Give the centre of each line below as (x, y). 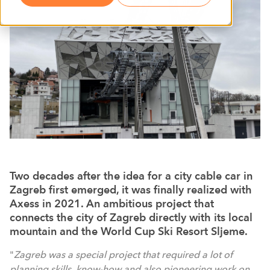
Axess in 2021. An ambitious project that (112, 204)
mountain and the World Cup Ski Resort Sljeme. (129, 231)
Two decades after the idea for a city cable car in (131, 176)
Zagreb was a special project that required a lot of (123, 255)
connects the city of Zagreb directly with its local (131, 218)
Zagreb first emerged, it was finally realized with (131, 190)
